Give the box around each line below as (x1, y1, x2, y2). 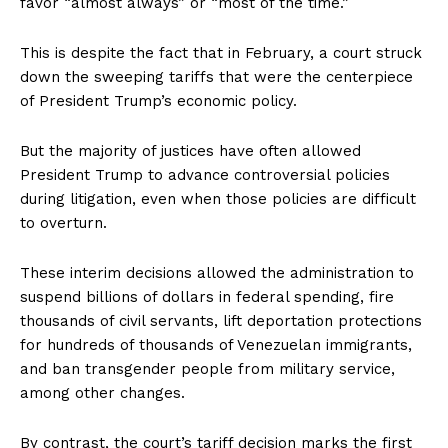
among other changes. (20, 384, 185, 403)
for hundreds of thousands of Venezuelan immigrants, (20, 336, 412, 355)
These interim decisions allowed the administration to (20, 264, 414, 283)
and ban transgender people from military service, (20, 360, 395, 379)
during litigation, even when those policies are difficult (20, 190, 416, 209)
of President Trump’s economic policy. (20, 92, 297, 111)
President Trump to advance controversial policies (20, 166, 390, 185)
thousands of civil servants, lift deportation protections (20, 312, 422, 331)
